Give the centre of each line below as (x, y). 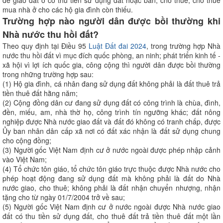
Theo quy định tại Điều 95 (44, 46)
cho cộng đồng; (27, 140)
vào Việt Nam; (25, 159)
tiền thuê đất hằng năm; (40, 93)
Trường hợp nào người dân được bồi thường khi (111, 21)
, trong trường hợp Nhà (183, 46)
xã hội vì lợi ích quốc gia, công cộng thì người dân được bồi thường (111, 64)
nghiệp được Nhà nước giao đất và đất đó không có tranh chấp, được (111, 121)
